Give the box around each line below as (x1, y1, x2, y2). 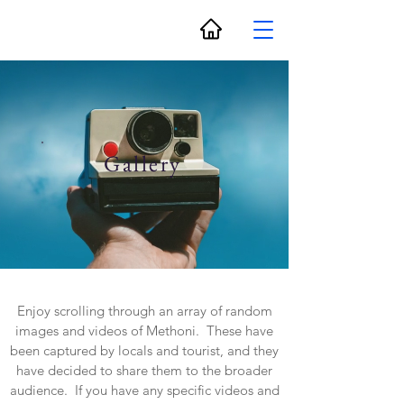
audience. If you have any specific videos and (9, 381, 280, 399)
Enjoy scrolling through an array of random (16, 302, 272, 319)
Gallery (104, 149, 182, 178)
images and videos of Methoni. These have (15, 322, 273, 339)
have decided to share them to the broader (16, 362, 272, 379)
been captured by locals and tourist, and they (10, 342, 279, 359)
